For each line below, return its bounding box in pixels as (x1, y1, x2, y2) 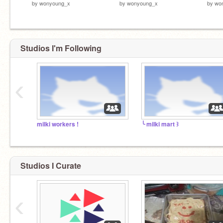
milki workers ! (37, 120, 79, 128)
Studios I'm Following (20, 42, 102, 54)
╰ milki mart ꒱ (141, 120, 179, 128)
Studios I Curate (20, 159, 81, 171)
